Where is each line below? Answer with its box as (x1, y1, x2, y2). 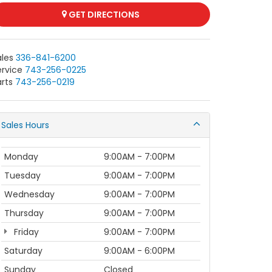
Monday (4, 151, 38, 163)
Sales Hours (1, 119, 49, 131)
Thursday (4, 207, 44, 219)
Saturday (4, 245, 42, 257)
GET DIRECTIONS (67, 8, 140, 21)
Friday (12, 226, 39, 238)
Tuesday (4, 169, 41, 182)
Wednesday (4, 188, 55, 200)
